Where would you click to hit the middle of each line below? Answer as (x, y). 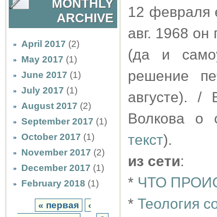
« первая (59, 205)
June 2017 (44, 75)
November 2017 (56, 152)
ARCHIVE (85, 18)
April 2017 (44, 44)
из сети (154, 161)
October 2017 (51, 137)
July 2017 (43, 90)
